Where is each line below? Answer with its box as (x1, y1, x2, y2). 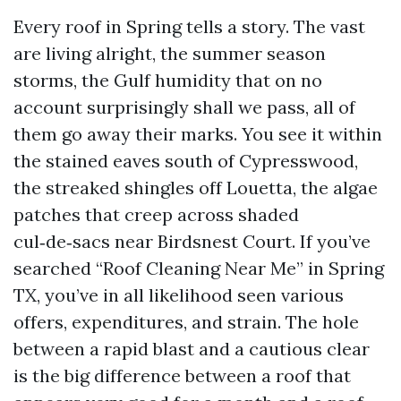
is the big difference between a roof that (13, 364, 351, 387)
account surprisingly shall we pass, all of (13, 96, 355, 118)
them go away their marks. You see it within (13, 123, 382, 145)
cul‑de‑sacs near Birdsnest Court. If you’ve (13, 230, 371, 252)
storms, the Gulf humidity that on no (13, 69, 322, 91)
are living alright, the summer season (13, 42, 326, 64)
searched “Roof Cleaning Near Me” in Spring (13, 257, 384, 279)
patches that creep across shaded (13, 203, 299, 226)
